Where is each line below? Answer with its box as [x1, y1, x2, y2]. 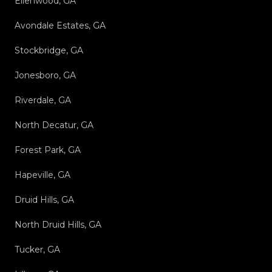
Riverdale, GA [15, 94, 71, 106]
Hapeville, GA [15, 169, 70, 180]
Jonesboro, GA [15, 69, 76, 81]
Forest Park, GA [15, 144, 81, 155]
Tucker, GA [15, 243, 60, 255]
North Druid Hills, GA [15, 219, 101, 230]
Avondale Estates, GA [15, 19, 106, 31]
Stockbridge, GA [15, 44, 83, 56]
